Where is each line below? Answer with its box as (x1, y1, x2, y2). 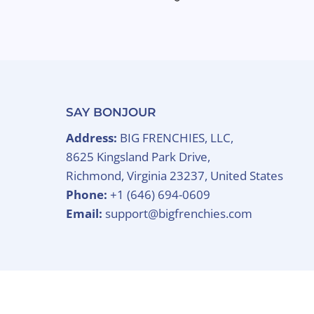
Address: (66, 130, 121, 146)
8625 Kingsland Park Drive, (66, 149, 211, 165)
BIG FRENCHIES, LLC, (120, 130, 234, 146)
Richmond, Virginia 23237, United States (66, 168, 284, 184)
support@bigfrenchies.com (102, 205, 253, 222)
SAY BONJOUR (66, 105, 156, 120)
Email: (66, 205, 103, 222)
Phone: (66, 186, 111, 203)
